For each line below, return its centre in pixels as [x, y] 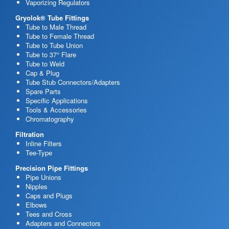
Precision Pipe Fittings [52, 168]
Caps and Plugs [49, 195]
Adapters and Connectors [63, 223]
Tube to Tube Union [54, 45]
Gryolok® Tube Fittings [52, 17]
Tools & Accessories [56, 109]
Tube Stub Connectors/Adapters [73, 82]
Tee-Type [39, 152]
